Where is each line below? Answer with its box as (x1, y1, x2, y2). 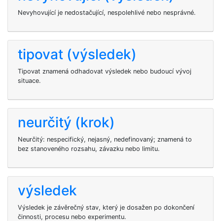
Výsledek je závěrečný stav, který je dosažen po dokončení (18, 204, 194, 211)
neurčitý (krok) (18, 114, 115, 131)
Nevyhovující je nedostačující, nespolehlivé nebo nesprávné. (18, 9, 196, 16)
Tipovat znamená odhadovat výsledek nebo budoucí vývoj (18, 68, 191, 75)
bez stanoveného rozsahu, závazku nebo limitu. (18, 145, 160, 152)
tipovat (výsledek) (18, 46, 137, 63)
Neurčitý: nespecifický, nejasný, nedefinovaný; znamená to (18, 136, 192, 143)
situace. (18, 77, 41, 84)
